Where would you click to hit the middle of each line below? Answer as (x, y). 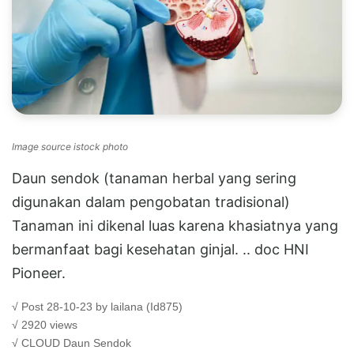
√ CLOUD (38, 343)
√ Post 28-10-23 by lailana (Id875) (97, 306)
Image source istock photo (70, 146)
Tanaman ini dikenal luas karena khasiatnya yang (175, 225)
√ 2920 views (45, 324)
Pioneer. (39, 273)
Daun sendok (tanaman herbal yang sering (154, 178)
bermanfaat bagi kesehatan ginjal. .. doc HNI (160, 249)
